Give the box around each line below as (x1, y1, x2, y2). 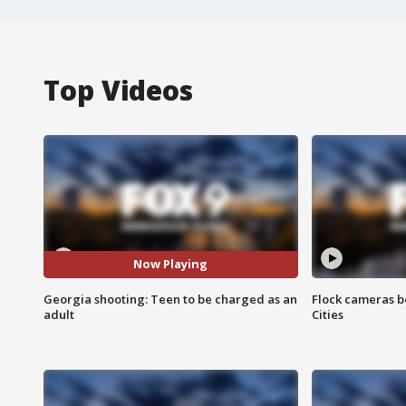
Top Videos (43, 71, 193, 109)
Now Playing (133, 256, 208, 273)
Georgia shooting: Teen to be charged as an (43, 290, 297, 307)
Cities (311, 305, 343, 323)
